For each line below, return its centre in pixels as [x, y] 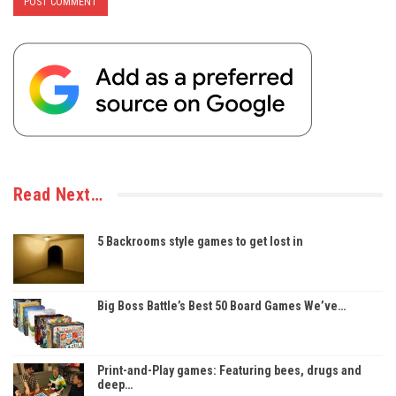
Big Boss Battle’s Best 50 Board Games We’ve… [221, 306]
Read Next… [58, 195]
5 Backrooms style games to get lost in [200, 242]
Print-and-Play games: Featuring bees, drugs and [229, 371]
